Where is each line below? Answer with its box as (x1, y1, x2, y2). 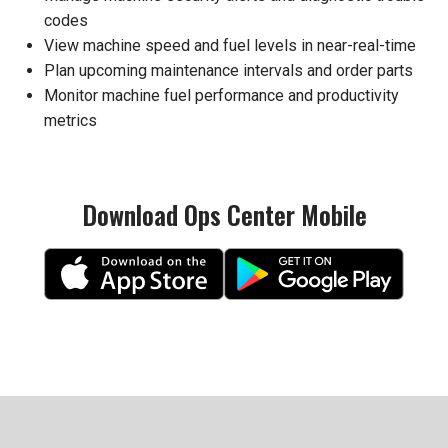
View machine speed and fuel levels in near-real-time (44, 35, 416, 55)
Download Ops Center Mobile (81, 195, 367, 233)
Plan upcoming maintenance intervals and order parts (44, 60, 413, 80)
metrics (44, 110, 97, 130)
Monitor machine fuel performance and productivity (44, 85, 399, 105)
